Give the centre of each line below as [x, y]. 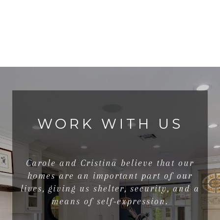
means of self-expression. [110, 201]
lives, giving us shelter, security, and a [110, 188]
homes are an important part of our [110, 176]
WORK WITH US [110, 124]
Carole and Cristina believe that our [110, 163]
